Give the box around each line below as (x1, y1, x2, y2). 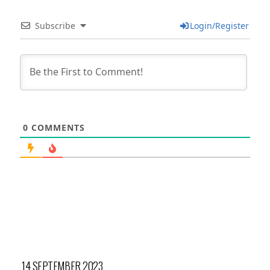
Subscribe (35, 19, 75, 31)
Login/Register (189, 19, 249, 31)
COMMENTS (28, 121, 85, 133)
